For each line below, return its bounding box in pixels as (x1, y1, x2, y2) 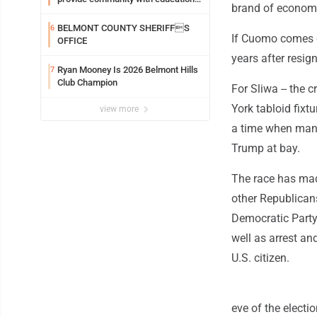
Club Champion (57, 77, 117, 88)
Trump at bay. (231, 142, 300, 156)
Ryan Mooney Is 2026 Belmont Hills (57, 64, 198, 76)
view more (100, 104, 141, 115)
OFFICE (57, 35, 87, 47)
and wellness (57, 6, 110, 18)
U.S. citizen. (231, 251, 289, 265)
